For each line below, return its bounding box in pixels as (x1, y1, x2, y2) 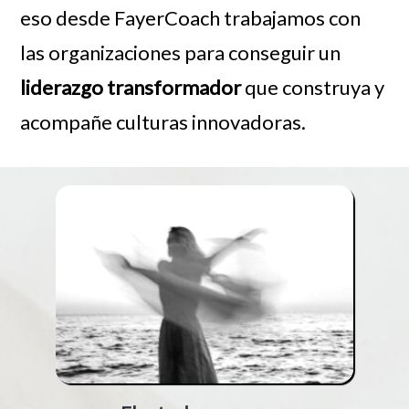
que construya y (241, 74, 385, 100)
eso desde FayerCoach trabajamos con (20, 5, 362, 30)
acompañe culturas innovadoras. (20, 109, 307, 134)
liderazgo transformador (20, 74, 242, 100)
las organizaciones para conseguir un (20, 39, 341, 65)
